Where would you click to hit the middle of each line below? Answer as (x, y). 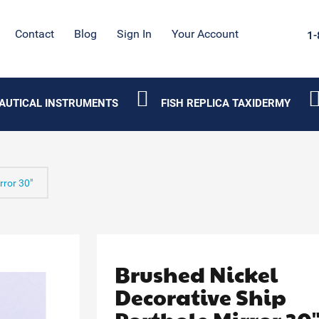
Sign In (135, 34)
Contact (35, 34)
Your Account (205, 34)
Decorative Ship (201, 297)
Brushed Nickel (197, 274)
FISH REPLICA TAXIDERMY (225, 103)
